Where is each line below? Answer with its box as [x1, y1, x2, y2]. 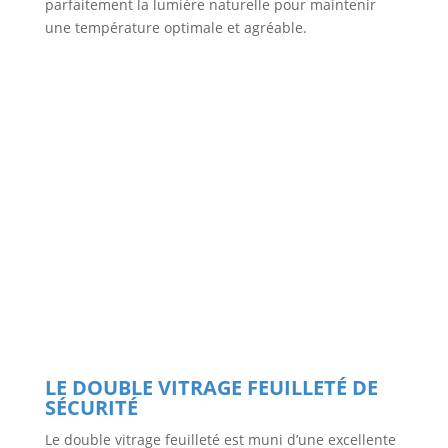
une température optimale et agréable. [44, 18, 307, 38]
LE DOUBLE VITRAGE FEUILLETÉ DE [44, 374, 378, 402]
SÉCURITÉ [44, 394, 138, 422]
